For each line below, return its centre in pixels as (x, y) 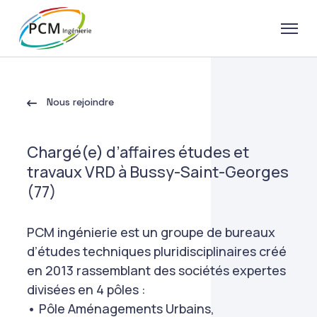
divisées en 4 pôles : (87, 289)
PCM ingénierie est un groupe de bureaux (151, 232)
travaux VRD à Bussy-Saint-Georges (158, 172)
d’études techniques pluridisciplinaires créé (157, 251)
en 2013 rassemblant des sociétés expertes (157, 270)
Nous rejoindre (79, 102)
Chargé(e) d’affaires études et (138, 152)
